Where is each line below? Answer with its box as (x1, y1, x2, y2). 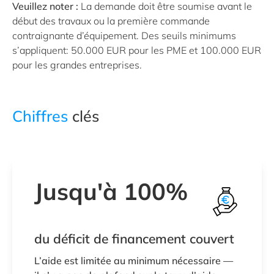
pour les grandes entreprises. (12, 58, 142, 71)
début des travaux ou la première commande (12, 14, 210, 27)
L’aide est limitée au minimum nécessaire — (34, 254, 233, 267)
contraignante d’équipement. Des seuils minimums (12, 29, 236, 42)
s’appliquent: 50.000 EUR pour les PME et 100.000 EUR (12, 43, 261, 56)
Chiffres (12, 106, 68, 125)
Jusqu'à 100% (34, 176, 188, 206)
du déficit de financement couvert (34, 230, 234, 246)
